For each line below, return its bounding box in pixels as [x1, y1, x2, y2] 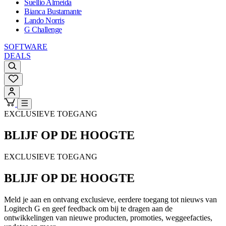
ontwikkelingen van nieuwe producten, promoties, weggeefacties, [4, 213, 212, 222]
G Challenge [24, 25, 62, 34]
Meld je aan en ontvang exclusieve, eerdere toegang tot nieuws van [4, 195, 217, 204]
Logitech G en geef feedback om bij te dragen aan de [4, 204, 173, 213]
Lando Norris [24, 16, 65, 25]
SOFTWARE [4, 42, 47, 51]
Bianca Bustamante [24, 7, 82, 16]
